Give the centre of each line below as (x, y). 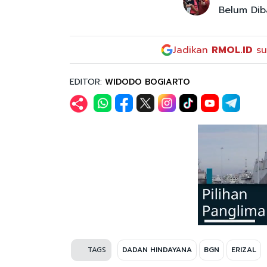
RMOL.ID (232, 50)
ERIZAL (244, 249)
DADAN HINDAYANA (157, 249)
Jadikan (192, 50)
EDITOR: (87, 82)
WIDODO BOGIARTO (148, 82)
